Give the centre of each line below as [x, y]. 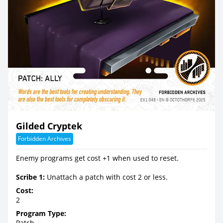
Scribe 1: [30, 177]
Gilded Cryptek [49, 126]
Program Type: [41, 213]
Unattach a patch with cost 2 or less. [106, 177]
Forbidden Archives [45, 138]
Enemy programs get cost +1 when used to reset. [97, 158]
